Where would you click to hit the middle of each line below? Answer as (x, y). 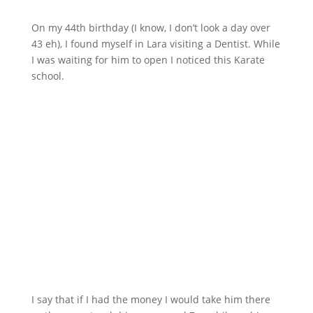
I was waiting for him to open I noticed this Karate (148, 59)
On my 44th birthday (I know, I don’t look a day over (151, 27)
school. (48, 75)
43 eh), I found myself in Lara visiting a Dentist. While (155, 43)
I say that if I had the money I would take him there (151, 299)
